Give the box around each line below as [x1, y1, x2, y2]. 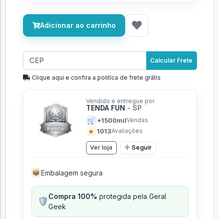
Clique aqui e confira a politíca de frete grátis [30, 74, 161, 81]
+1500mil [96, 116, 127, 124]
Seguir [131, 144, 152, 152]
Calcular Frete [150, 56, 193, 64]
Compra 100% [48, 192, 97, 200]
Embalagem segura [41, 168, 103, 177]
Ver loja [90, 144, 112, 152]
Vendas [126, 116, 148, 124]
